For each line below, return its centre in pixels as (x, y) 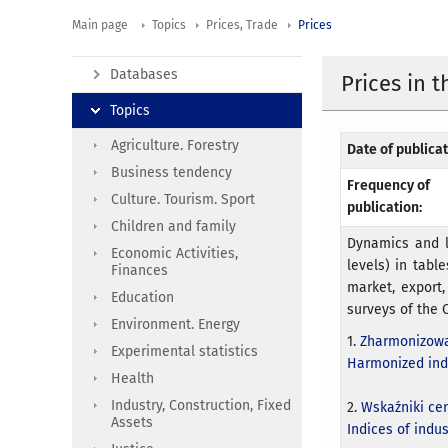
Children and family (173, 226)
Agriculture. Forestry (175, 145)
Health (132, 378)
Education (142, 297)
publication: (385, 208)
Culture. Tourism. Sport (183, 199)
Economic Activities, (174, 253)
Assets (132, 422)
